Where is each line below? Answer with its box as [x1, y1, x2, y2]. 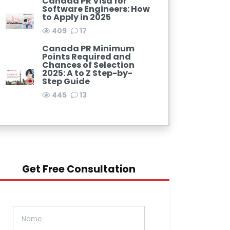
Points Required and [42, 51, 131, 63]
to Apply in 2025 [42, 11, 111, 24]
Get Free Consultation [22, 162, 136, 177]
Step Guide [42, 75, 90, 88]
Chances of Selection [42, 59, 135, 71]
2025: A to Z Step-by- [42, 67, 132, 80]
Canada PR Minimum [42, 43, 135, 55]
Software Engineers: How [42, 3, 150, 15]
